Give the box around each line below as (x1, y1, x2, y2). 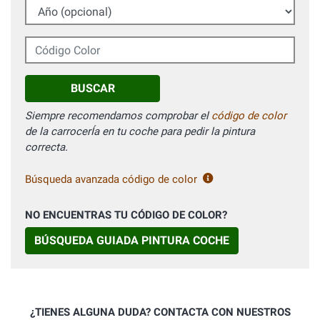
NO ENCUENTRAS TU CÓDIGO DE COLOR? (25, 209, 227, 222)
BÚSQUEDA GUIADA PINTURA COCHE (34, 234, 229, 248)
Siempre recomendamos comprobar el (25, 109, 211, 123)
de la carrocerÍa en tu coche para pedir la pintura (25, 125, 255, 139)
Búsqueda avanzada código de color (25, 173, 197, 186)
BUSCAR (70, 81, 115, 96)
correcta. (25, 141, 68, 154)
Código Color (24, 37, 88, 51)
